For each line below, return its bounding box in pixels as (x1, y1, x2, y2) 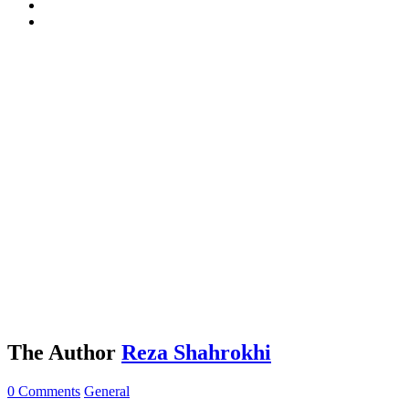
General (84, 383, 130, 399)
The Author (7, 340, 116, 364)
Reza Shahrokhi (121, 340, 271, 364)
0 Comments (7, 383, 80, 399)
